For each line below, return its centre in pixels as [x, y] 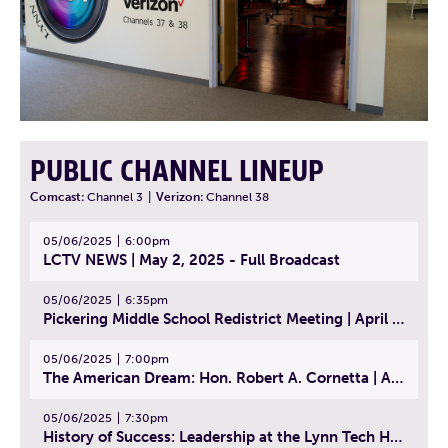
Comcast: [58, 197]
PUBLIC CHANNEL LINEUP [177, 172]
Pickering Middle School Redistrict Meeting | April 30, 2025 [398, 319]
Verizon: [181, 197]
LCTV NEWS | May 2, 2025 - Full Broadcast [191, 260]
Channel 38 [237, 197]
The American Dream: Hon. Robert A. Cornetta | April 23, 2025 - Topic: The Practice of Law [397, 378]
